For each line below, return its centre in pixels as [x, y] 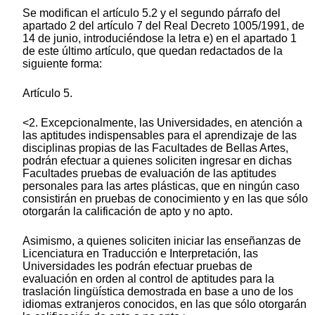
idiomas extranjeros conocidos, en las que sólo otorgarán [165, 304]
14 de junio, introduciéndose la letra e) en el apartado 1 [160, 39]
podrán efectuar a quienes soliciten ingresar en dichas [157, 161]
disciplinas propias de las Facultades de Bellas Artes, [155, 148]
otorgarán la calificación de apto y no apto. [128, 212]
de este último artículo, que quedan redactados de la [153, 51]
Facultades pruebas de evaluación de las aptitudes [149, 174]
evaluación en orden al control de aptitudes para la [148, 279]
